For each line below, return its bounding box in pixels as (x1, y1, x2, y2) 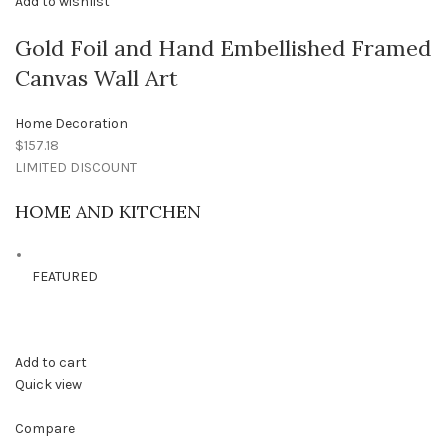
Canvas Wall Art (15, 64, 178, 93)
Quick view (15, 376, 82, 394)
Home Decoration (15, 115, 128, 133)
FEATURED (32, 268, 98, 286)
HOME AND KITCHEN (15, 200, 201, 224)
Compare (15, 420, 75, 438)
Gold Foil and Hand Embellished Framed (15, 34, 431, 63)
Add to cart (15, 354, 87, 372)
